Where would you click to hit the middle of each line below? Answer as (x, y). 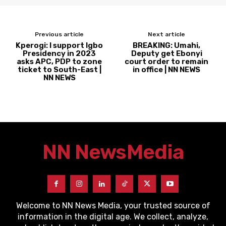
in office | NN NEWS (167, 70)
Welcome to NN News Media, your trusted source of (113, 206)
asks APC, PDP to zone (60, 62)
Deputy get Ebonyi (166, 53)
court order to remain (167, 62)
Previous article (60, 34)
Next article (167, 34)
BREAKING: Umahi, (167, 45)
